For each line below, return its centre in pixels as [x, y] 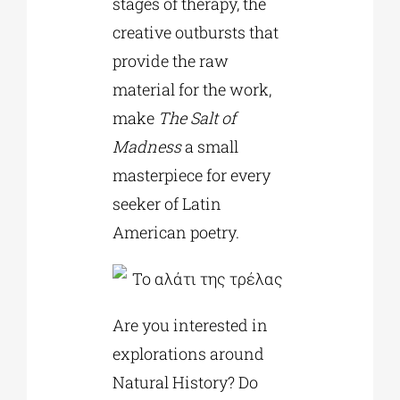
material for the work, [192, 90]
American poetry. [175, 233]
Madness [146, 147]
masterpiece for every [191, 175]
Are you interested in [190, 325]
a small [209, 147]
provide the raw [170, 61]
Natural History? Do [185, 383]
